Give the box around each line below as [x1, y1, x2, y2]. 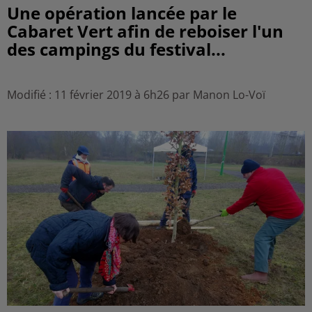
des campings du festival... [7, 38, 226, 61]
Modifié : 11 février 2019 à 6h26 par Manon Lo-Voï [7, 87, 265, 102]
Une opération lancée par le [7, 1, 237, 24]
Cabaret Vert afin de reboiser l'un [7, 19, 283, 42]
